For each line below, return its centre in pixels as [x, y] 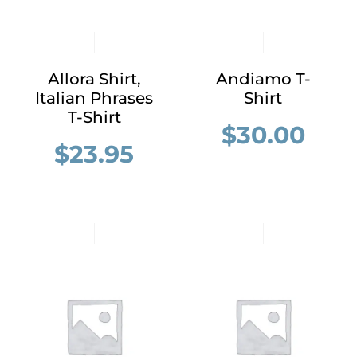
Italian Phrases [94, 98]
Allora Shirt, [94, 79]
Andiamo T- [263, 79]
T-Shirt [94, 117]
